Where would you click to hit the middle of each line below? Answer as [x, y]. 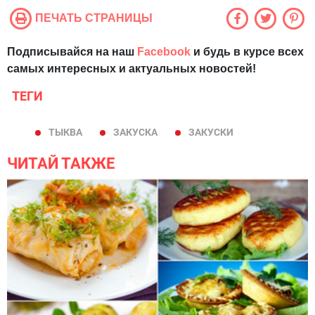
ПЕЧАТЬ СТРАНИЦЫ [94, 18]
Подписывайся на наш [72, 51]
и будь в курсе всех [247, 51]
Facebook [164, 51]
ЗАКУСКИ [211, 132]
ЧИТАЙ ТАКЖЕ [61, 163]
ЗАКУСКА [135, 132]
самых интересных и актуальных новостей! [131, 68]
